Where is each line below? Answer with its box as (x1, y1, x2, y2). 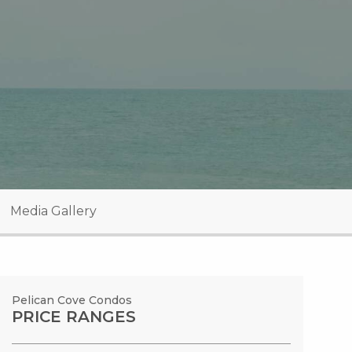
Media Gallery (10, 203, 97, 218)
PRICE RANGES (12, 306, 137, 326)
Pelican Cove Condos (12, 292, 133, 307)
